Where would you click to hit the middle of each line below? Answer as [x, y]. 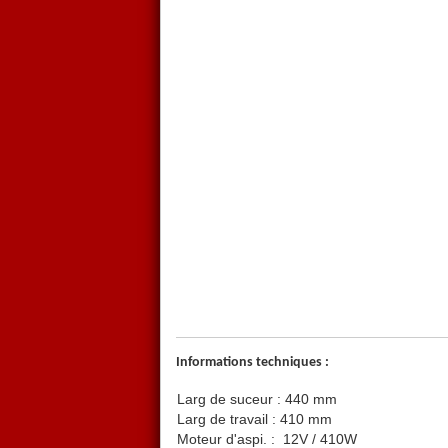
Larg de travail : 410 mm [254, 419]
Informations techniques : [252, 363]
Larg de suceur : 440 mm [257, 399]
